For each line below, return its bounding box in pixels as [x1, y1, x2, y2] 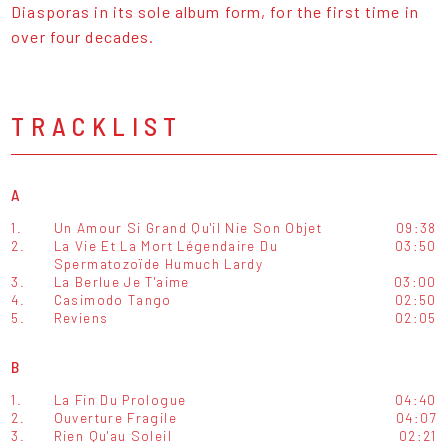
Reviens [53, 309, 109, 327]
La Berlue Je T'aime [53, 273, 190, 291]
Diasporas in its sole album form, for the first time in [11, 2, 419, 22]
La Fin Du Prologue [53, 391, 187, 409]
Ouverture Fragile [53, 409, 177, 427]
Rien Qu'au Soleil [53, 427, 172, 445]
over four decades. [11, 27, 155, 47]
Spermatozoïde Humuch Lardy [53, 255, 264, 273]
